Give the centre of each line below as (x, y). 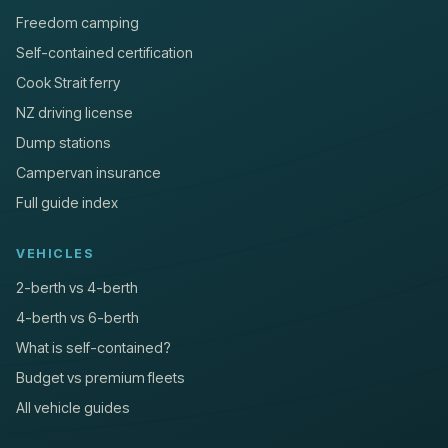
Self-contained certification (104, 53)
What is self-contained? (93, 348)
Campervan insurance (88, 173)
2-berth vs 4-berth (77, 288)
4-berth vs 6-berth (77, 318)
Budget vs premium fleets (100, 378)
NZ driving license (74, 113)
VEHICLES (55, 254)
